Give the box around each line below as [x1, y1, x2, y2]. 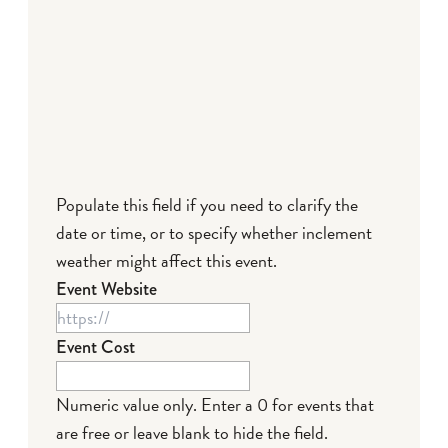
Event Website [56, 275, 157, 302]
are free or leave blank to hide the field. [56, 418, 328, 446]
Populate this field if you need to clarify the [56, 190, 358, 218]
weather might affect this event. [56, 246, 277, 274]
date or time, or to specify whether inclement [56, 218, 372, 246]
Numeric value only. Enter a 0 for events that [56, 390, 374, 418]
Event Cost [56, 333, 135, 360]
